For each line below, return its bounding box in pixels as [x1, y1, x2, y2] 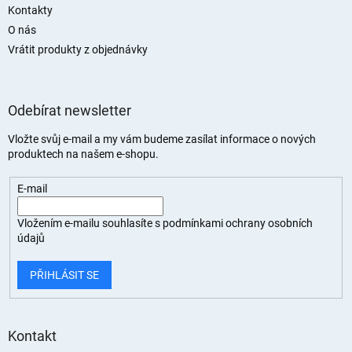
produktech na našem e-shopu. [8, 148, 159, 161]
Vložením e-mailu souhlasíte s [16, 217, 163, 229]
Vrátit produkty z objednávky [8, 43, 148, 57]
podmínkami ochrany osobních [162, 217, 313, 229]
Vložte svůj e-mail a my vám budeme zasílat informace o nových [8, 133, 316, 146]
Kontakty [8, 4, 53, 17]
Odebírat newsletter [8, 102, 131, 119]
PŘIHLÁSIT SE [29, 269, 99, 281]
